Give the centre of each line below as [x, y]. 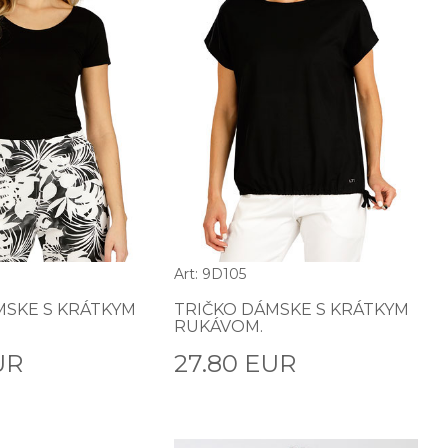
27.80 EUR [235, 364]
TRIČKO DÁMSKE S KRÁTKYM [292, 310]
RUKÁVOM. [219, 327]
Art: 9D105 [210, 274]
